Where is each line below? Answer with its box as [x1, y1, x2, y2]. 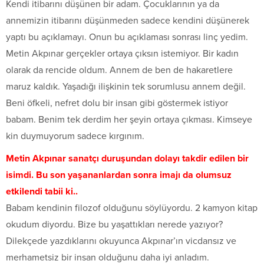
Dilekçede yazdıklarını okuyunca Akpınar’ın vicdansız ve [6, 235, 236, 247]
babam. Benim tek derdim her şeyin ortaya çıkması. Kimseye [6, 114, 252, 126]
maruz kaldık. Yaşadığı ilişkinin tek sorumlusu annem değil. [6, 81, 246, 93]
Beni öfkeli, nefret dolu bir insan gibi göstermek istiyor [6, 97, 228, 110]
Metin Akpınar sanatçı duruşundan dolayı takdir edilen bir [6, 153, 249, 165]
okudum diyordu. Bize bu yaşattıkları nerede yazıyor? [6, 219, 223, 231]
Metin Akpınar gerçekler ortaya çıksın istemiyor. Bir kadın [6, 48, 239, 60]
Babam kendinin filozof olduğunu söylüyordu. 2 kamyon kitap [6, 202, 258, 214]
